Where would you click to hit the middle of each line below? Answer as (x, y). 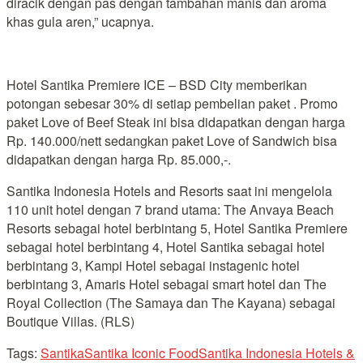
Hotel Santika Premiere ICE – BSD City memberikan (157, 84)
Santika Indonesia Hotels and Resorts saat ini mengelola (169, 190)
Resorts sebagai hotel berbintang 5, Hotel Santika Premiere (177, 228)
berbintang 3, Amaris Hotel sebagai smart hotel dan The (167, 284)
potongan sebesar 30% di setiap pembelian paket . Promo (172, 103)
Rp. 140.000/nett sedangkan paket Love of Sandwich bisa (172, 140)
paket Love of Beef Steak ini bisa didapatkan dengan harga (176, 122)
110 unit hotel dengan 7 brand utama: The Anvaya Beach (170, 209)
